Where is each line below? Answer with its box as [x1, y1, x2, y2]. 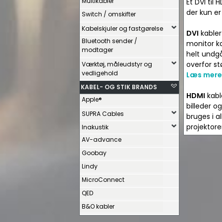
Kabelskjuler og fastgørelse [82, 24, 163, 33]
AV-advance [82, 135, 121, 144]
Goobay [82, 149, 107, 157]
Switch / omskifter [82, 10, 136, 18]
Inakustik [82, 123, 109, 131]
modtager [82, 46, 113, 54]
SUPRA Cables [82, 110, 124, 118]
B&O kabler [82, 202, 114, 211]
